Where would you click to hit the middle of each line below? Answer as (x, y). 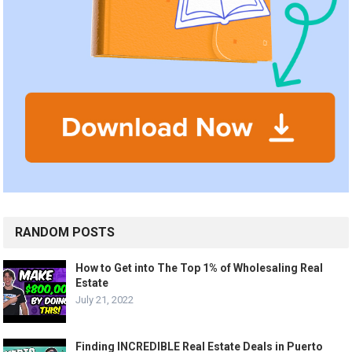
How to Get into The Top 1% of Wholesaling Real (200, 268)
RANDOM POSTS (65, 233)
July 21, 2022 (105, 300)
